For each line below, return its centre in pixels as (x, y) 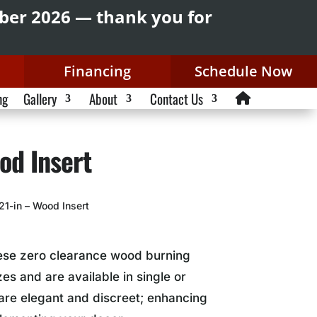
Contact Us (176, 98)
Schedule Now (244, 71)
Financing (97, 71)
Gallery (40, 98)
